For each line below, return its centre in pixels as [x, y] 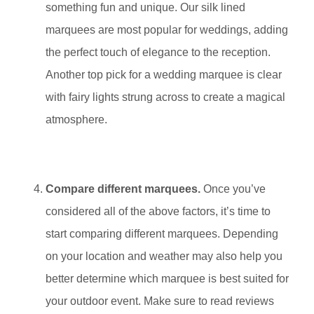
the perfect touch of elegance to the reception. [158, 52]
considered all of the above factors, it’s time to [158, 211]
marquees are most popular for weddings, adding [167, 29]
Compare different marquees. [123, 189]
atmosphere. [76, 119]
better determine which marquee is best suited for [167, 278]
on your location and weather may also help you [164, 256]
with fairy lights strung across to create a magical [165, 97]
